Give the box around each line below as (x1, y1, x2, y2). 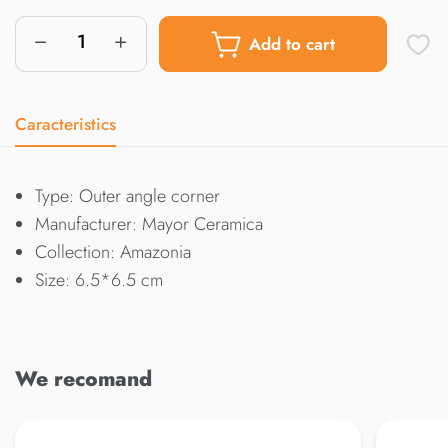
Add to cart (249, 31, 335, 56)
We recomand (15, 363, 152, 394)
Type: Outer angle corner (35, 182, 220, 209)
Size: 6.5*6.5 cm (35, 266, 163, 293)
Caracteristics (15, 111, 116, 136)
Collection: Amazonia (35, 238, 191, 265)
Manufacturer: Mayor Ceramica (35, 210, 263, 237)
